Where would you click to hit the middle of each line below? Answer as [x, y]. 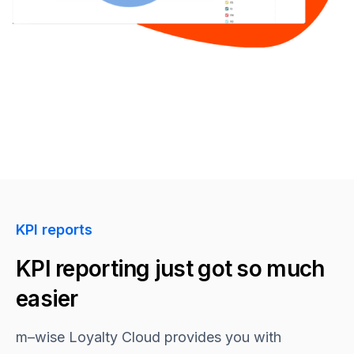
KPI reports [54, 229]
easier [47, 298]
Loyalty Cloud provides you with [173, 337]
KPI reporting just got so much [170, 268]
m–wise [40, 337]
